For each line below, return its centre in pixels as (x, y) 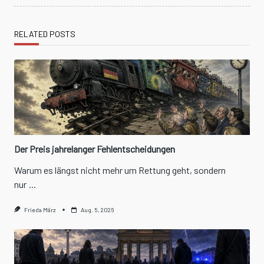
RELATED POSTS (45, 34)
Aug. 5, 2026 (97, 209)
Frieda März (40, 209)
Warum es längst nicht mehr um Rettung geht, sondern (120, 170)
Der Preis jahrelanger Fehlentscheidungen (95, 148)
